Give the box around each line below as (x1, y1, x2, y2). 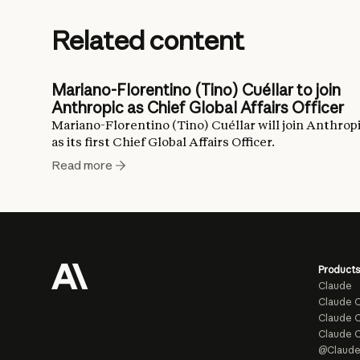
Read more (51, 157, 112, 173)
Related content (51, 24, 244, 56)
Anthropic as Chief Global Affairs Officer (51, 98, 344, 117)
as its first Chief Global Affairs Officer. (51, 134, 275, 149)
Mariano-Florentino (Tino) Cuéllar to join (51, 80, 341, 100)
